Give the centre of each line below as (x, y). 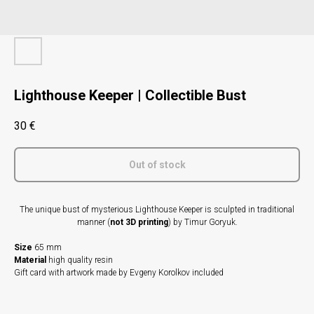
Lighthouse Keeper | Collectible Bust (130, 95)
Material (30, 260)
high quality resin (80, 260)
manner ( (93, 223)
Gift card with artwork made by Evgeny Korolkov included (119, 273)
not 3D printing (139, 223)
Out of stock (157, 165)
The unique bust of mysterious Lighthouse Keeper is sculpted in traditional (157, 210)
